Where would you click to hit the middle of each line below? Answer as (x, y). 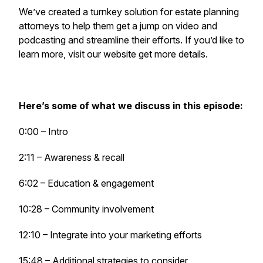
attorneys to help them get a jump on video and (118, 26)
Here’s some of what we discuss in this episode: (131, 106)
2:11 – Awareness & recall (72, 157)
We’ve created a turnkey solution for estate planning (129, 12)
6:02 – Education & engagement (86, 183)
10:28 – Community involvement (86, 209)
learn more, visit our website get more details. (114, 54)
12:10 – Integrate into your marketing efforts (110, 235)
